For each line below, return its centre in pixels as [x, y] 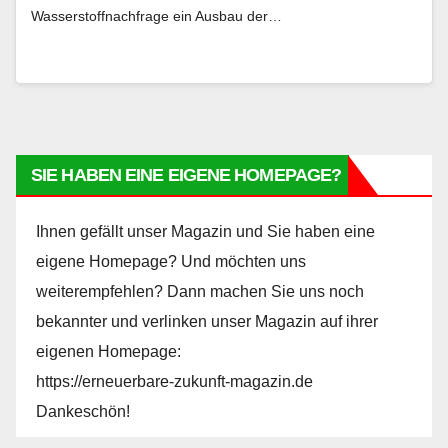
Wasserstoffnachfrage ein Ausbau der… [156, 15]
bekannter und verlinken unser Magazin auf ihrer [207, 321]
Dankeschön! [83, 411]
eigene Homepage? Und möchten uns [171, 261]
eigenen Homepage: [108, 351]
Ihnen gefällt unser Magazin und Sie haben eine [205, 231]
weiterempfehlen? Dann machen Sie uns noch [200, 291]
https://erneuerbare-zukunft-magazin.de [174, 381]
